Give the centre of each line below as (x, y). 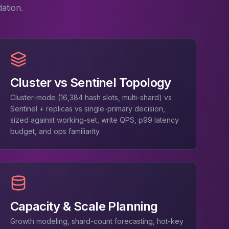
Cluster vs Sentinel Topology (90, 83)
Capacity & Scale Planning (84, 206)
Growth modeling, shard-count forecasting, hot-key (97, 221)
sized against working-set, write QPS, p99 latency (94, 120)
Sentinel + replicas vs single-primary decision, (87, 109)
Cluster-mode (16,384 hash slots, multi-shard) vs (91, 97)
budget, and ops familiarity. (55, 131)
